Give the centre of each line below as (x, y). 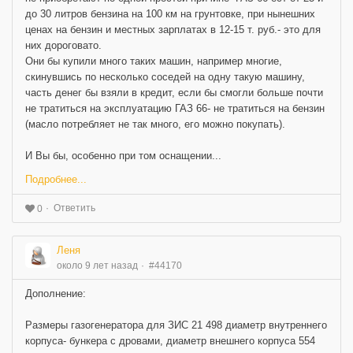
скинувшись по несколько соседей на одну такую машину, (165, 77)
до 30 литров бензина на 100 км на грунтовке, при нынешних (170, 14)
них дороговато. (63, 46)
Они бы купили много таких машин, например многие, (154, 61)
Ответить (74, 208)
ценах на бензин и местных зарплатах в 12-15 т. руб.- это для (173, 30)
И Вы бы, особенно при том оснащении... (123, 156)
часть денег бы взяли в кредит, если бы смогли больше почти (174, 93)
